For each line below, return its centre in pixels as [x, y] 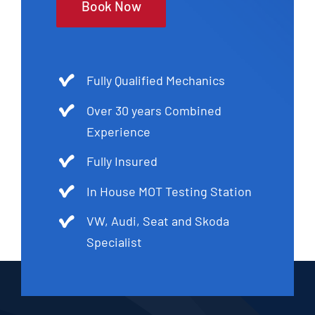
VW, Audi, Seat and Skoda [158, 221]
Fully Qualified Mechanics [156, 80]
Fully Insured [124, 161]
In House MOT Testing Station [169, 191]
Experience [119, 131]
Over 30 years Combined [154, 110]
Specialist [115, 242]
